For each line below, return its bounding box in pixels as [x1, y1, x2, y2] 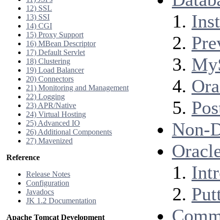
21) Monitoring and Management [26, 83, 129, 92]
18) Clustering [26, 57, 70, 65]
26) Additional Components [26, 128, 112, 136]
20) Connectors [26, 75, 74, 83]
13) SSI [26, 13, 50, 21]
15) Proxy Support [26, 30, 83, 39]
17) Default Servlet [26, 48, 85, 56]
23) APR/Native [26, 101, 76, 110]
